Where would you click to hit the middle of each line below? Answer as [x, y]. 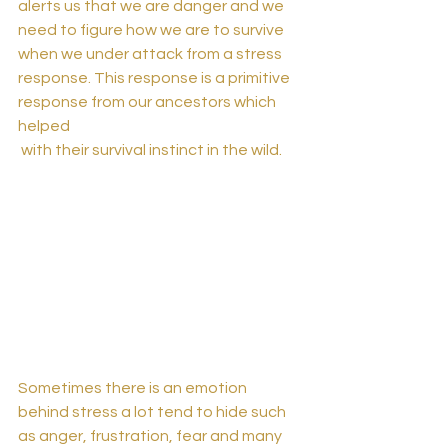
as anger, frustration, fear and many [151, 435]
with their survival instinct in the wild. [153, 150]
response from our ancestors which [148, 102]
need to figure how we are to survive [152, 30]
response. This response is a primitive [155, 78]
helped [45, 126]
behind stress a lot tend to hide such [153, 411]
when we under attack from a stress [151, 54]
